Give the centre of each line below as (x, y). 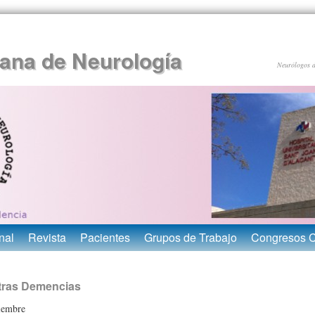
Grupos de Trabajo (191, 237)
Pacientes (105, 237)
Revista (47, 237)
